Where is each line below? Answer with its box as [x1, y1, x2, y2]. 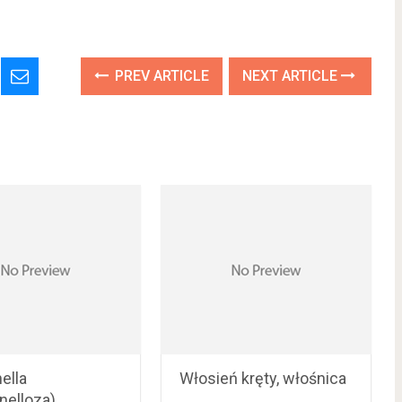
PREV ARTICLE [111, 67, 210, 84]
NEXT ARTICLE [242, 67, 342, 84]
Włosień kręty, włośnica [179, 368, 347, 388]
